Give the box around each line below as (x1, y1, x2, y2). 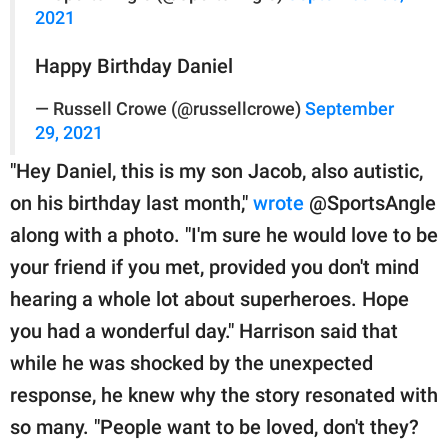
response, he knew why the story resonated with (10, 382, 438, 407)
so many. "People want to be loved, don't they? (10, 414, 419, 439)
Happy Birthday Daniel (35, 53, 233, 78)
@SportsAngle (304, 190, 436, 215)
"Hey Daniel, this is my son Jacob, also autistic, (10, 158, 423, 183)
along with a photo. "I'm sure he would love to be (10, 222, 438, 247)
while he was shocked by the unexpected (10, 350, 373, 375)
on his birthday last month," (10, 190, 253, 215)
